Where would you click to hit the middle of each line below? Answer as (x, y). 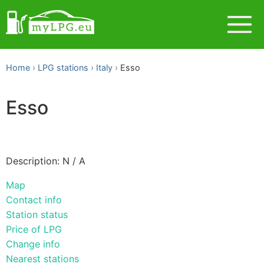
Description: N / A (46, 161)
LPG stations (63, 67)
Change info (33, 244)
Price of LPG (34, 229)
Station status (37, 214)
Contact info (34, 199)
